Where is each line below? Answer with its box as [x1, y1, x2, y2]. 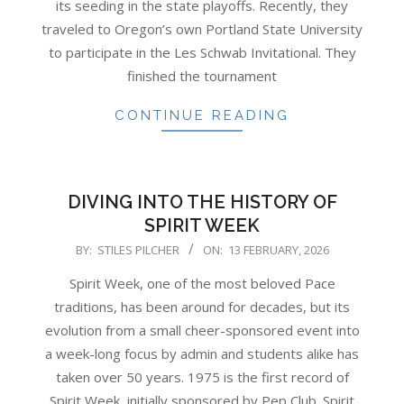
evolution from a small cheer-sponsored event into [44, 320, 360, 339]
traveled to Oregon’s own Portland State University [41, 19, 363, 38]
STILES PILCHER [96, 241, 179, 258]
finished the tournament [127, 66, 277, 85]
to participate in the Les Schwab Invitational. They [48, 42, 356, 61]
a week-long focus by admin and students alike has [45, 344, 359, 363]
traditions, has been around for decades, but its [54, 297, 350, 316]
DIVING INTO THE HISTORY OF [67, 190, 337, 213]
